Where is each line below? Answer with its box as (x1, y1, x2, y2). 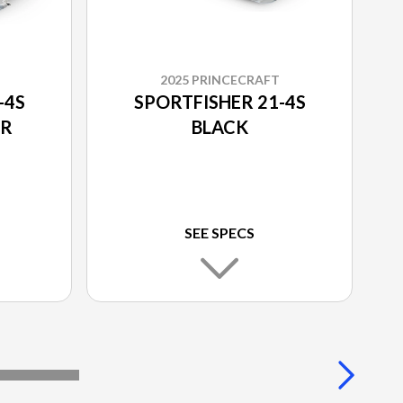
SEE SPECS (184, 224, 255, 242)
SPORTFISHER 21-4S (133, 91, 306, 113)
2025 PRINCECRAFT (159, 72, 280, 88)
